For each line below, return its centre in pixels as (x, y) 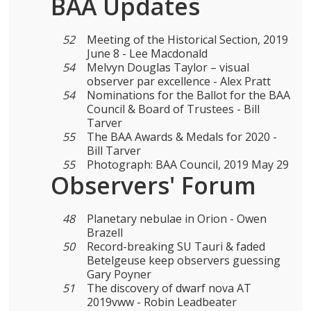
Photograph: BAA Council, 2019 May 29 (187, 165)
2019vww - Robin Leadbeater (161, 302)
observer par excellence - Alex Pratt (178, 81)
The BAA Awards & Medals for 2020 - (182, 137)
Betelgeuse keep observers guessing (183, 260)
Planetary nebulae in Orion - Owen (176, 219)
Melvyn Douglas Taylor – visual (168, 67)
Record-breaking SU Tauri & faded (176, 246)
